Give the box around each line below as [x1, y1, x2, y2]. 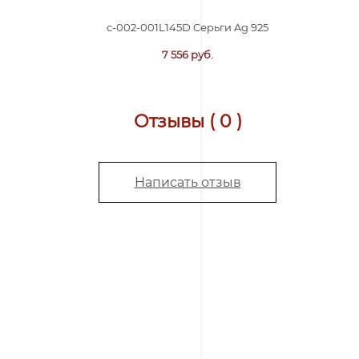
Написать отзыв [134, 174, 241, 190]
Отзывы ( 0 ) [133, 110, 242, 132]
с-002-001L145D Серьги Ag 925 [107, 20, 268, 34]
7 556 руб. [162, 47, 213, 61]
